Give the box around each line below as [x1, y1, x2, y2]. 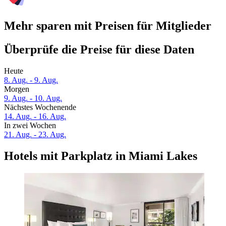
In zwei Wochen [4, 121, 56, 130]
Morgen [4, 85, 29, 94]
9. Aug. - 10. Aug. [4, 94, 62, 103]
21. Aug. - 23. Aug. [4, 130, 66, 139]
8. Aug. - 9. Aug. [4, 76, 58, 85]
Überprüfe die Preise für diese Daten [4, 43, 194, 56]
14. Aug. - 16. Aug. [4, 112, 66, 121]
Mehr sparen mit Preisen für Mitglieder [4, 19, 211, 33]
